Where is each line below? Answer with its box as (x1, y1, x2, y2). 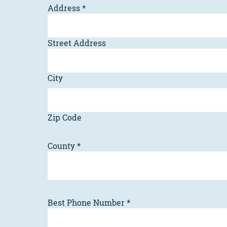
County (48, 140, 75, 152)
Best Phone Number (48, 197, 125, 208)
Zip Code (48, 112, 82, 123)
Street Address (48, 37, 106, 49)
